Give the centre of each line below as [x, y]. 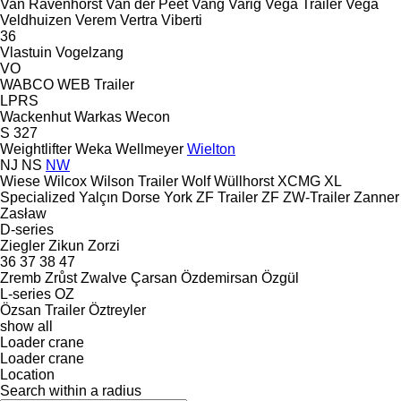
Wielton [211, 149]
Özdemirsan [219, 277]
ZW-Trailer [316, 197]
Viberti [182, 20]
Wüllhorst [244, 181]
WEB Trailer [96, 84]
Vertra [139, 20]
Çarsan [154, 277]
